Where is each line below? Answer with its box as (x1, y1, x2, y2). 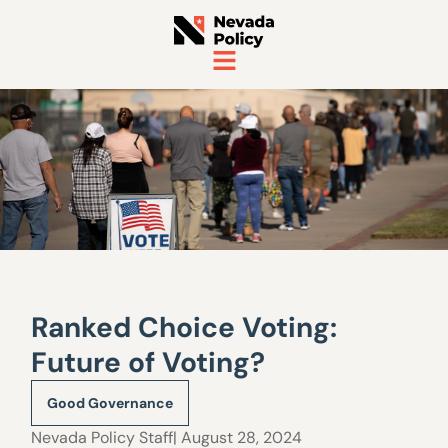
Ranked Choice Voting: (31, 309, 338, 346)
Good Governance (47, 394, 174, 412)
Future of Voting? (31, 344, 266, 381)
